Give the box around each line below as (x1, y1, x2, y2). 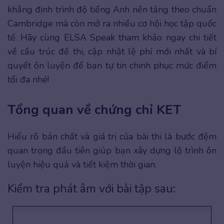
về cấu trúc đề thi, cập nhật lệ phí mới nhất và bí (7, 45, 216, 57)
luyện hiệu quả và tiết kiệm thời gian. (7, 158, 156, 171)
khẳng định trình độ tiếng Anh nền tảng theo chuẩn (7, 3, 216, 15)
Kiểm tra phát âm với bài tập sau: (7, 181, 175, 197)
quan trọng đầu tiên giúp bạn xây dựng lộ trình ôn (7, 144, 216, 157)
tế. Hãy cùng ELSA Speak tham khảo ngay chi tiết (7, 31, 216, 43)
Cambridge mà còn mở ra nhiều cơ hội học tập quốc (7, 17, 216, 29)
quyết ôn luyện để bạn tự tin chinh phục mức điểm (7, 59, 216, 71)
